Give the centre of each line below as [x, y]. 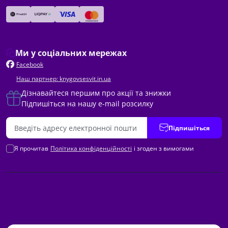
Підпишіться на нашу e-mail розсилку [87, 104]
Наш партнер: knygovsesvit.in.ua [64, 78]
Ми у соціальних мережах [71, 53]
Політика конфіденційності [91, 148]
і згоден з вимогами [164, 148]
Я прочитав [31, 148]
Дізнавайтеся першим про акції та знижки [96, 93]
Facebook [30, 64]
